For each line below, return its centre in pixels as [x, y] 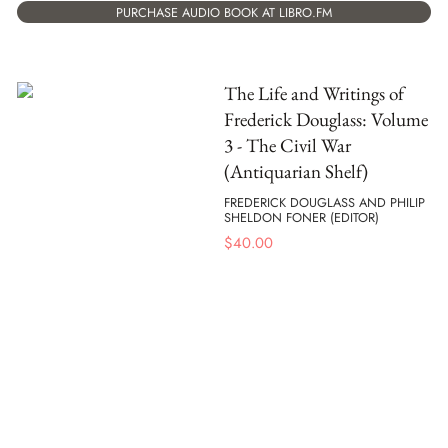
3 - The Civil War [287, 146]
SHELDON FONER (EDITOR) [301, 217]
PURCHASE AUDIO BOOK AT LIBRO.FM [224, 12]
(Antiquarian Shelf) [296, 172]
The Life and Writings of [314, 94]
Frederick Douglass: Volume [326, 120]
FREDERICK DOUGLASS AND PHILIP [324, 202]
